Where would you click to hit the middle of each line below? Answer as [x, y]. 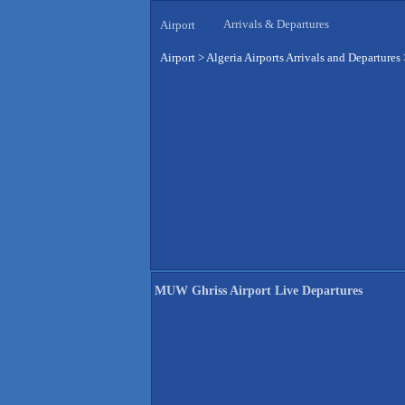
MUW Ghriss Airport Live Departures [259, 291]
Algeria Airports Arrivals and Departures [303, 57]
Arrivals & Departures [276, 24]
